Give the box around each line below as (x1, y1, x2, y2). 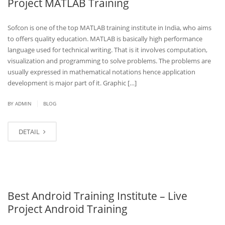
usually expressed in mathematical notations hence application (8, 67, 195, 76)
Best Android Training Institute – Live (8, 189, 187, 203)
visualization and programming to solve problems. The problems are (8, 56, 211, 65)
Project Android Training (8, 202, 128, 216)
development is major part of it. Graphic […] (8, 78, 137, 87)
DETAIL (19, 127, 41, 136)
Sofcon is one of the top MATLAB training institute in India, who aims (8, 23, 211, 32)
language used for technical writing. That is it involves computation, (8, 45, 207, 54)
